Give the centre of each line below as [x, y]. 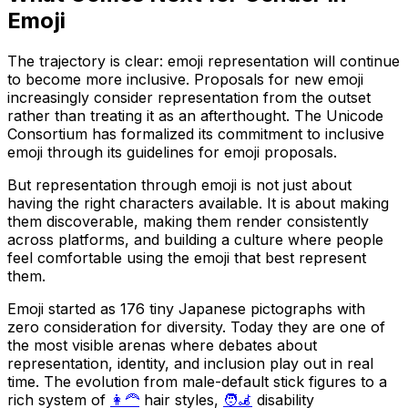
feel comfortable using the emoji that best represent [187, 257]
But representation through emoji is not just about [179, 184]
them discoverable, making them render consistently [188, 221]
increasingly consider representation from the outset [189, 97]
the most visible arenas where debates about [162, 345]
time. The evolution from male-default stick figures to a [197, 381]
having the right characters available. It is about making [198, 203]
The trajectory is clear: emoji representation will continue [204, 61]
